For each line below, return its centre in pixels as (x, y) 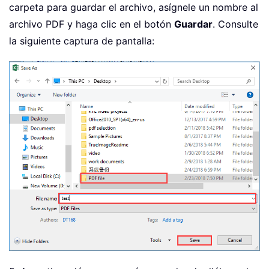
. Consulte (235, 24)
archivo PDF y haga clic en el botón (92, 24)
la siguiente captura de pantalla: (82, 41)
